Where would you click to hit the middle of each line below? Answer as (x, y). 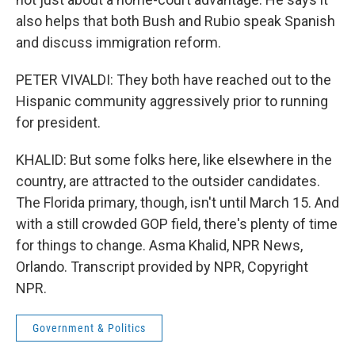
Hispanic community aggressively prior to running (172, 101)
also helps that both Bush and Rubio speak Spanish (176, 21)
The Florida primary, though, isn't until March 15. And (177, 202)
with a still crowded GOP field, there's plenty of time (177, 224)
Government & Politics (89, 328)
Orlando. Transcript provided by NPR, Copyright (162, 267)
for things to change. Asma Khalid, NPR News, (159, 245)
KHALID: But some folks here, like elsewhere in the (174, 160)
